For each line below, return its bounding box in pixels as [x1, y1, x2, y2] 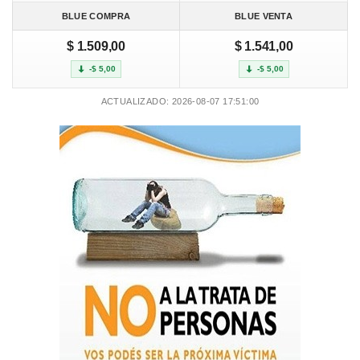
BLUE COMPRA [61, 11, 131, 22]
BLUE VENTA [235, 11, 292, 22]
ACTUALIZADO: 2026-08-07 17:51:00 [100, 96, 260, 107]
